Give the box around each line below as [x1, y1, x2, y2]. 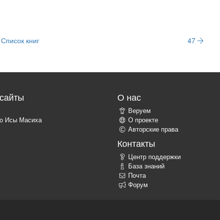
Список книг [1, 35, 40, 46]
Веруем [128, 106, 151, 115]
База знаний [128, 162, 165, 171]
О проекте [128, 115, 158, 125]
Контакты [117, 137, 155, 150]
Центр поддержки [128, 152, 181, 162]
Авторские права [128, 125, 178, 134]
